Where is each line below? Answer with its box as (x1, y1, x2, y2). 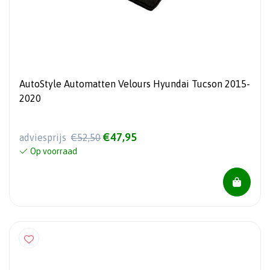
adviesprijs (19, 131, 69, 143)
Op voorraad (30, 146, 77, 156)
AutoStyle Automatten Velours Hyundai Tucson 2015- (19, 78, 250, 89)
